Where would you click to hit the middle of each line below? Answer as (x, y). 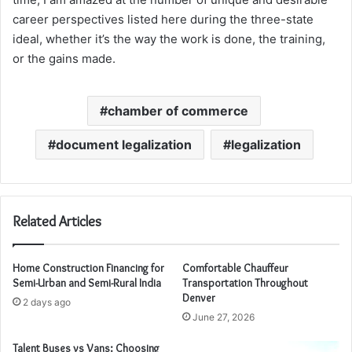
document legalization (123, 145)
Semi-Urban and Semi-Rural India (87, 283)
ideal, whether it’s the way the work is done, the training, (169, 39)
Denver (199, 298)
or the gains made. (64, 59)
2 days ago (47, 302)
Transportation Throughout (245, 283)
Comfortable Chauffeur (235, 268)
